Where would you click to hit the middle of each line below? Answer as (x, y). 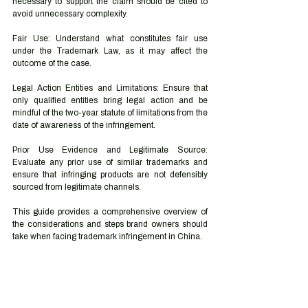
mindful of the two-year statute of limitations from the (110, 113)
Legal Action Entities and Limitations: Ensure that (110, 88)
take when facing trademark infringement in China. (107, 236)
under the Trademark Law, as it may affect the (110, 51)
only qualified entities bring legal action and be (110, 100)
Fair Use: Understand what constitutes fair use (110, 38)
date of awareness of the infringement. (84, 125)
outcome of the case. (52, 63)
